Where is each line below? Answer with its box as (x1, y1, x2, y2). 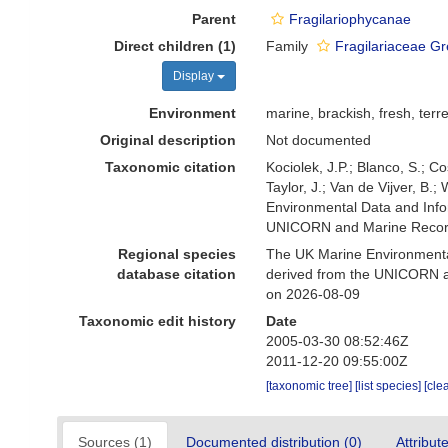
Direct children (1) (114, 38, 237, 54)
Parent (192, 11, 237, 27)
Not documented (266, 132, 372, 148)
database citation (117, 266, 237, 282)
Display (173, 69, 218, 83)
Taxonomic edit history (79, 313, 237, 329)
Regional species (118, 246, 237, 262)
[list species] (355, 379, 425, 393)
